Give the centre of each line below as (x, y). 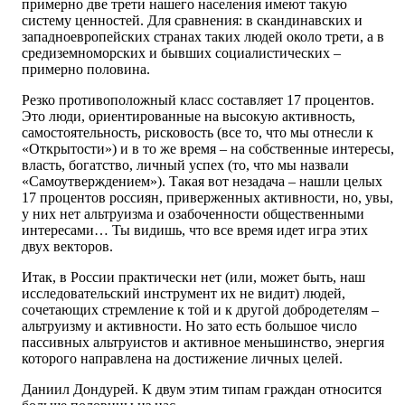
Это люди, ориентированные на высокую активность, (188, 117)
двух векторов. (67, 247)
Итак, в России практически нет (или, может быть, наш (193, 278)
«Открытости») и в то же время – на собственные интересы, (208, 149)
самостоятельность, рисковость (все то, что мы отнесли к (198, 133)
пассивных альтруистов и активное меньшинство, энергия (203, 343)
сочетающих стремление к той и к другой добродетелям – (200, 310)
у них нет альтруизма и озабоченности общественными (193, 214)
